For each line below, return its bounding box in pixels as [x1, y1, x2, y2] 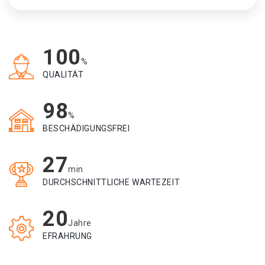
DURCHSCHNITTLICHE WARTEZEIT [43, 177, 180, 187]
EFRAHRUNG [43, 231, 93, 241]
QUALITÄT [43, 70, 84, 79]
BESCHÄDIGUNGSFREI [43, 124, 130, 133]
